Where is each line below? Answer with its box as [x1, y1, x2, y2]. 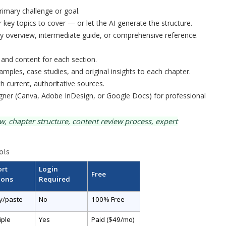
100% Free [91, 194, 125, 204]
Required [38, 174, 70, 184]
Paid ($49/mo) [91, 214, 135, 224]
